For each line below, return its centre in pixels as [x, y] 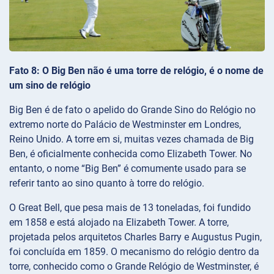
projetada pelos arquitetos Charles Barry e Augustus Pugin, [135, 237]
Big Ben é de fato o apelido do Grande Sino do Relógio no [132, 110]
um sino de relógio [50, 86]
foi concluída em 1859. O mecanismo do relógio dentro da [134, 252]
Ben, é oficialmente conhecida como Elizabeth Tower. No [131, 154]
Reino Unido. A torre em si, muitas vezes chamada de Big [131, 139]
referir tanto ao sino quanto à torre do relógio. [107, 183]
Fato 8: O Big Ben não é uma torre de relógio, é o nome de [136, 71]
